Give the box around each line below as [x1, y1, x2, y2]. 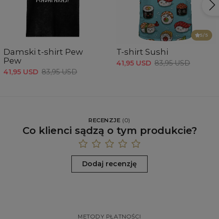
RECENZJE [88, 117, 121, 124]
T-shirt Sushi [116, 47, 168, 57]
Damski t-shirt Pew [3, 47, 83, 57]
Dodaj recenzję [82, 159, 137, 168]
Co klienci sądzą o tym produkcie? [22, 124, 197, 136]
